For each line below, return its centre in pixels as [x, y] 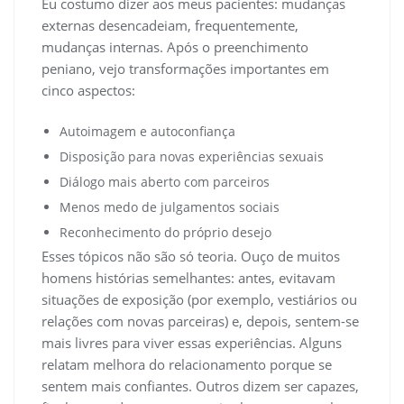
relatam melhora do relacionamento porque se [187, 365]
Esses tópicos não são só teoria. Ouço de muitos [191, 257]
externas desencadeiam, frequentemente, [170, 26]
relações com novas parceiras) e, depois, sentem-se [200, 321]
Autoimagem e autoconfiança [147, 132]
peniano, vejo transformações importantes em [185, 69]
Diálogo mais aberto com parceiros [165, 182]
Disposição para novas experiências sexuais [192, 157]
